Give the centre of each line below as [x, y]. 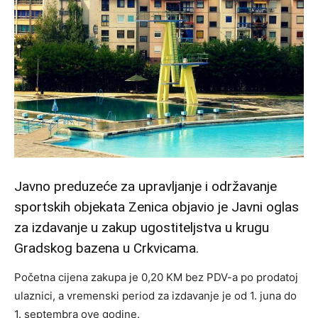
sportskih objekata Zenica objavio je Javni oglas [157, 207]
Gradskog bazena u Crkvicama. [106, 248]
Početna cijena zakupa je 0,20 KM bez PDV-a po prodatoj [156, 277]
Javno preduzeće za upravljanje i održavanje [146, 186]
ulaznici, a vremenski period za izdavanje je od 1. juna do [155, 295]
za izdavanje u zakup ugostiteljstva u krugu [142, 227]
